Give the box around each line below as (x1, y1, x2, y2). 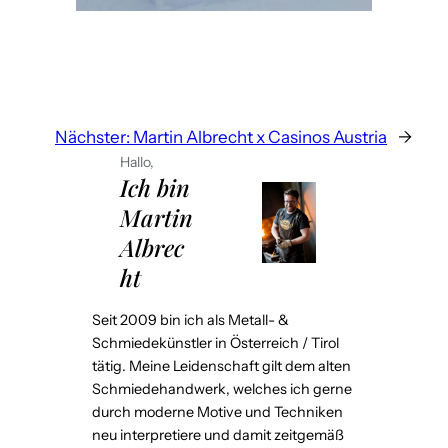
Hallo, (120, 153, 154, 172)
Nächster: (55, 127, 130, 148)
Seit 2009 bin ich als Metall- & (92, 311, 289, 330)
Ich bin (120, 172, 190, 204)
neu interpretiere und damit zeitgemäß (92, 426, 344, 445)
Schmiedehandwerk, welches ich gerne (92, 380, 352, 399)
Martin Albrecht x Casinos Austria (133, 127, 387, 148)
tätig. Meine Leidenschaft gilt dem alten (92, 357, 351, 376)
